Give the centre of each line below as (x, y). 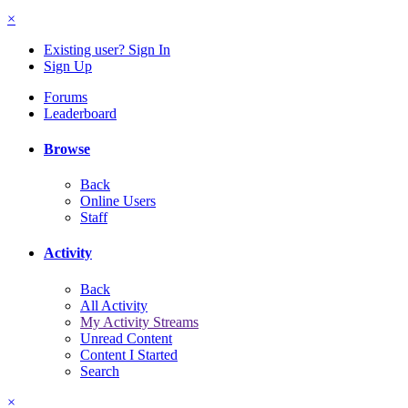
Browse (67, 148)
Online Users (118, 201)
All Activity (114, 305)
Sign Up (68, 66)
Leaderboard (80, 113)
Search (100, 371)
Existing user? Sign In (107, 49)
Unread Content (126, 338)
